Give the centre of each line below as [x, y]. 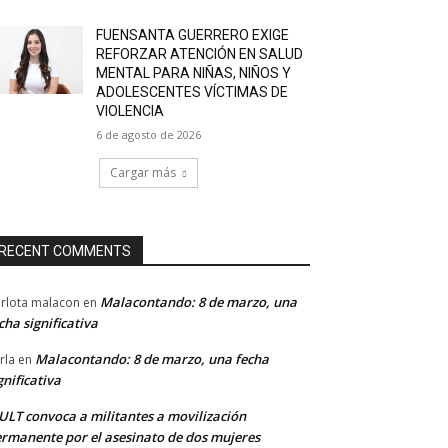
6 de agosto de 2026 [149, 135]
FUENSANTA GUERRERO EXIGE [193, 35]
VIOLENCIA [130, 111]
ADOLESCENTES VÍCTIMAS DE [192, 92]
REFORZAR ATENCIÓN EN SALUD [200, 54]
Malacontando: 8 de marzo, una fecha [152, 359]
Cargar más [142, 173]
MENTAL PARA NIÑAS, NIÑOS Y [194, 73]
